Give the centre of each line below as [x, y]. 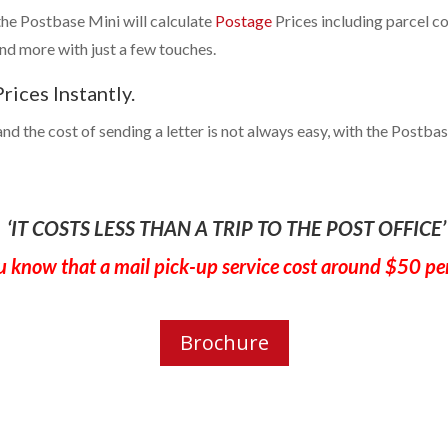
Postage [243, 20]
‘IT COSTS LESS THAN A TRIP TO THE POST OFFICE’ [226, 228]
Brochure [224, 342]
